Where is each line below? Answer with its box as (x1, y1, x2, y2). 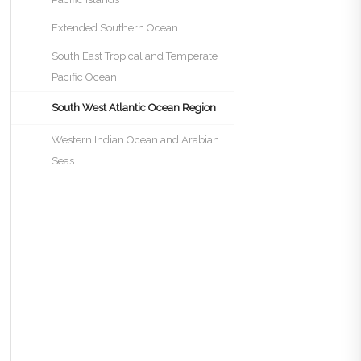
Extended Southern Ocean (51, 22, 178, 34)
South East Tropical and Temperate (51, 50, 218, 62)
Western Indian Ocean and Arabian (51, 134, 219, 146)
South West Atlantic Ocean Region (51, 102, 216, 114)
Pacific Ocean (51, 71, 117, 83)
